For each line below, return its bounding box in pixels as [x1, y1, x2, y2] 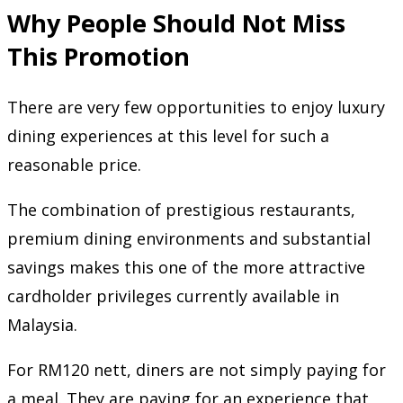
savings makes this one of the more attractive [7, 256, 365, 279]
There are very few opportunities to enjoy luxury [7, 96, 385, 119]
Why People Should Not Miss [7, 5, 345, 40]
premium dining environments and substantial [7, 228, 371, 250]
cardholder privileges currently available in [7, 285, 339, 308]
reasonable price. [7, 154, 141, 176]
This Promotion [7, 39, 190, 73]
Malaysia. [7, 314, 77, 336]
